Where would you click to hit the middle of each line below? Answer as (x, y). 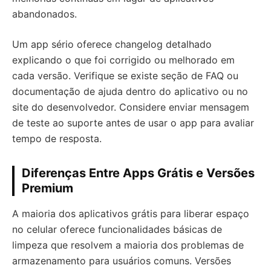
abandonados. (44, 14)
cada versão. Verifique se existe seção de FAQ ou (125, 76)
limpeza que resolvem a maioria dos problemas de (128, 245)
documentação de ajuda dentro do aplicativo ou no (130, 91)
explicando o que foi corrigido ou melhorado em (123, 60)
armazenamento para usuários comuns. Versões (122, 261)
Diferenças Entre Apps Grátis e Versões (138, 173)
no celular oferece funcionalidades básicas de (117, 229)
